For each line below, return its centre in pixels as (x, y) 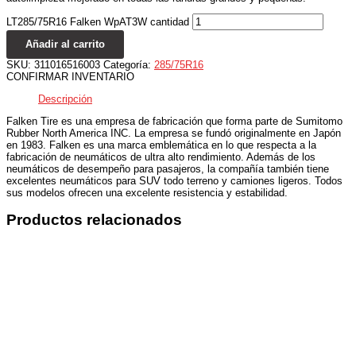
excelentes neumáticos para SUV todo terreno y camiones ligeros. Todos (174, 180)
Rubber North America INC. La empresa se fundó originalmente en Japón (174, 133)
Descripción (65, 99)
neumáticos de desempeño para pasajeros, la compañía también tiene (168, 168)
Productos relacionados (94, 219)
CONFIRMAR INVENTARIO (70, 77)
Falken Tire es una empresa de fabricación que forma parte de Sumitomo (174, 121)
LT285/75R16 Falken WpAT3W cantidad (98, 22)
